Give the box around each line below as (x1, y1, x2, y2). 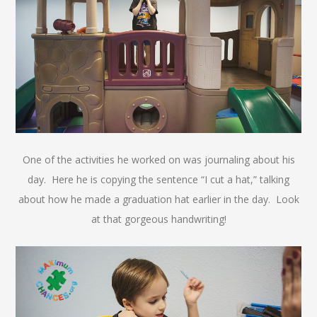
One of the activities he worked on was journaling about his (22, 152, 295, 166)
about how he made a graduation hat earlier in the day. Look (18, 192, 299, 206)
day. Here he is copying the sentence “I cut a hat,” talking (28, 172, 289, 186)
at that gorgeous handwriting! (91, 212, 226, 226)
